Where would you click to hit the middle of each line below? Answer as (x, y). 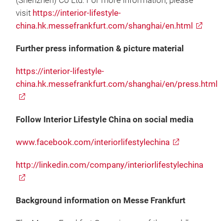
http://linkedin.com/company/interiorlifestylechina (110, 165)
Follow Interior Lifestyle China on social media (105, 119)
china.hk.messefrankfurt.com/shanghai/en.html (104, 26)
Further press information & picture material (100, 48)
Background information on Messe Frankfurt (101, 200)
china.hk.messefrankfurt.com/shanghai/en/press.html (117, 84)
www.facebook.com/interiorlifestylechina (93, 142)
